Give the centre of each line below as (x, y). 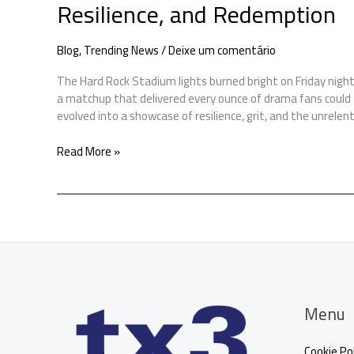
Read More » (88, 151)
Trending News (121, 51)
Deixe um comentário (222, 51)
